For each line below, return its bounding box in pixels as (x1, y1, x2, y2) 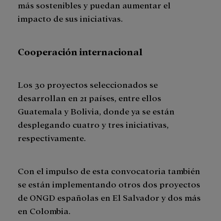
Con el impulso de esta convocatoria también (18, 165, 200, 176)
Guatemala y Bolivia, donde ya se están (18, 106, 175, 116)
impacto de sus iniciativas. (18, 13, 125, 24)
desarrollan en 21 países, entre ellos (18, 92, 161, 103)
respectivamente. (18, 132, 88, 143)
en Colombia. (18, 205, 71, 216)
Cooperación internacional (18, 45, 143, 58)
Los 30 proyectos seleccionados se (18, 79, 158, 90)
